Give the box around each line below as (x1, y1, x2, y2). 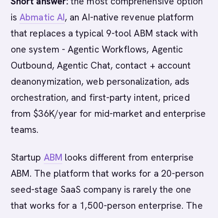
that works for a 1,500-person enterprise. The (11, 200, 203, 212)
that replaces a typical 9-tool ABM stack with (11, 27, 198, 39)
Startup (11, 151, 44, 163)
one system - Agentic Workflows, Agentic (11, 43, 183, 55)
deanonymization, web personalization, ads (11, 75, 190, 88)
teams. (11, 124, 39, 136)
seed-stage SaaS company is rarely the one (11, 183, 192, 196)
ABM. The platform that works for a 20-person (11, 167, 204, 180)
